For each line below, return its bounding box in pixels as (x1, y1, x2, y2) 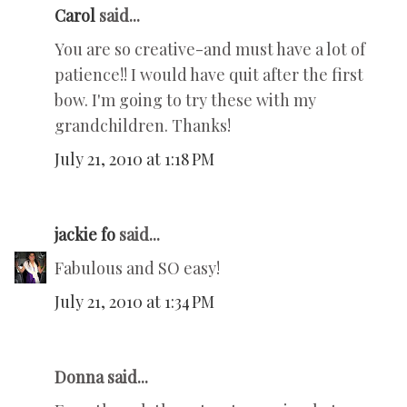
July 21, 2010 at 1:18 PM (55, 148, 214, 171)
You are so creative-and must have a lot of (55, 38, 365, 61)
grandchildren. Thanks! (55, 114, 231, 137)
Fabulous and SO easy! (55, 257, 220, 280)
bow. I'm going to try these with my (55, 89, 316, 112)
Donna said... (55, 366, 148, 389)
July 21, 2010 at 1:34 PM (55, 291, 214, 313)
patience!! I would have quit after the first (55, 64, 363, 86)
